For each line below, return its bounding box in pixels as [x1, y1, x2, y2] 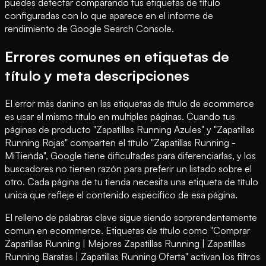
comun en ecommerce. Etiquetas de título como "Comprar [5, 224, 250, 236]
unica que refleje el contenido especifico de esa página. [5, 188, 237, 201]
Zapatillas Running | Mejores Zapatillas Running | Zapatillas [5, 237, 245, 249]
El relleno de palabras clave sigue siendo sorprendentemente [5, 211, 257, 223]
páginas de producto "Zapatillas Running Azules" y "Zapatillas [5, 123, 255, 135]
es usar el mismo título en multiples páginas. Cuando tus [5, 110, 235, 122]
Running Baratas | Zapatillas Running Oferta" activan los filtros [5, 250, 260, 262]
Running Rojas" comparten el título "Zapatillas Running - [5, 136, 236, 148]
